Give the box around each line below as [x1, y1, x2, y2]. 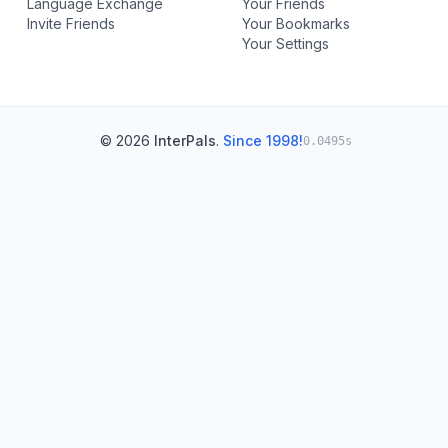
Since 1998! [223, 132, 303, 149]
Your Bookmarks [241, 15, 350, 32]
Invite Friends [27, 15, 116, 32]
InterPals [154, 132, 216, 149]
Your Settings [241, 35, 329, 52]
